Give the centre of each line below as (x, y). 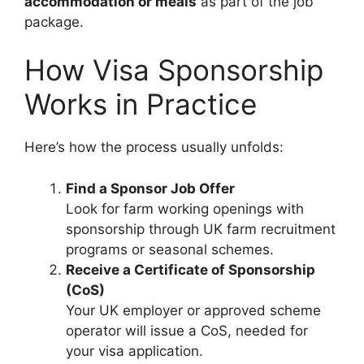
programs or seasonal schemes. (170, 249)
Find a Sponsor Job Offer (150, 188)
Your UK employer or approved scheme (193, 310)
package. (54, 22)
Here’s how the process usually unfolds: (154, 147)
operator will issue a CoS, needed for (187, 330)
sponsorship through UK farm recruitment (201, 229)
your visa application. (134, 351)
